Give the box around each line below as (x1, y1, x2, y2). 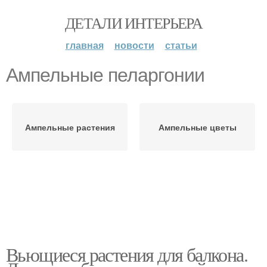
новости (114, 38, 154, 52)
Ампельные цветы (158, 121, 237, 133)
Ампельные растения (24, 121, 115, 133)
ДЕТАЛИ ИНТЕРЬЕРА (64, 13, 203, 33)
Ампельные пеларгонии (6, 64, 204, 86)
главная (65, 38, 104, 52)
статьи (164, 38, 197, 52)
